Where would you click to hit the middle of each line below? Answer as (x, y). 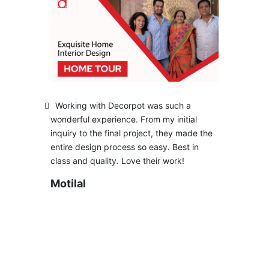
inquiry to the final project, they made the (131, 133)
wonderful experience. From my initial (124, 119)
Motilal (68, 183)
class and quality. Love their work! (117, 160)
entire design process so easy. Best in (125, 147)
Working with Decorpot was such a (123, 105)
